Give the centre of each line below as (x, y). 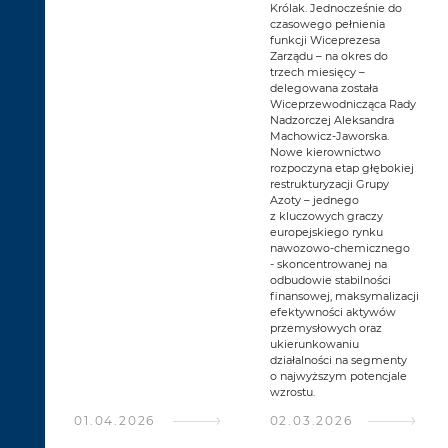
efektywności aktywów (332, 312)
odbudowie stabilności (330, 280)
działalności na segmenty (338, 360)
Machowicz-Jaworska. (329, 136)
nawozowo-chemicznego (339, 248)
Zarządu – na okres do (328, 56)
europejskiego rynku (326, 232)
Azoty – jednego (314, 200)
